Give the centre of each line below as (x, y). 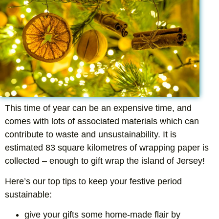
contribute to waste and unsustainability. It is (91, 135)
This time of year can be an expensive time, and (98, 108)
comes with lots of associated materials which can (102, 121)
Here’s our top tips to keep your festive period (93, 181)
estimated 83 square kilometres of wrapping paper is (107, 148)
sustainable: (28, 194)
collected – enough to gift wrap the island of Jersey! (105, 161)
